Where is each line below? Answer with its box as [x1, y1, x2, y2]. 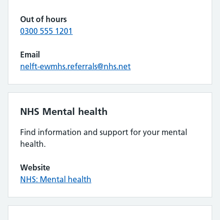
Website [20, 163, 50, 172]
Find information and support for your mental [20, 127, 187, 137]
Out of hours [20, 14, 67, 24]
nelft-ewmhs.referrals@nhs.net [20, 61, 131, 71]
